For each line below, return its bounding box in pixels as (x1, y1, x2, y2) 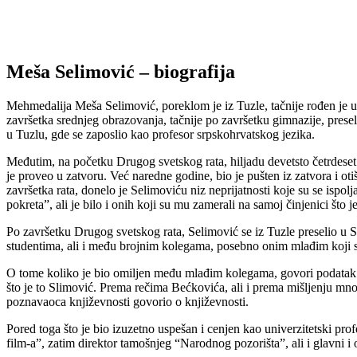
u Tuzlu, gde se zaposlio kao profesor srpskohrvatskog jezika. (6, 127, 315, 141)
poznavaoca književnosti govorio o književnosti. (6, 294, 249, 308)
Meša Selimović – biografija (6, 61, 235, 82)
